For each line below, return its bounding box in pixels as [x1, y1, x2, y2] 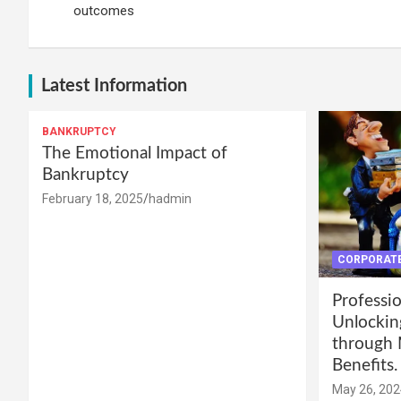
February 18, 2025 [42, 191, 143, 206]
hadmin [149, 191, 192, 206]
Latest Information [41, 76, 187, 95]
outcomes [73, 2, 134, 19]
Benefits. [331, 356, 397, 374]
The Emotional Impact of [42, 144, 227, 162]
